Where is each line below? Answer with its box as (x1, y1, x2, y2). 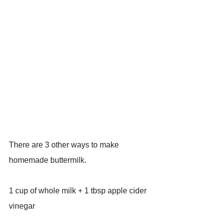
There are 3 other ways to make (9, 141, 121, 149)
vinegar (9, 202, 35, 211)
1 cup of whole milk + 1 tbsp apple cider (9, 186, 148, 195)
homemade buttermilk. (9, 156, 86, 165)
